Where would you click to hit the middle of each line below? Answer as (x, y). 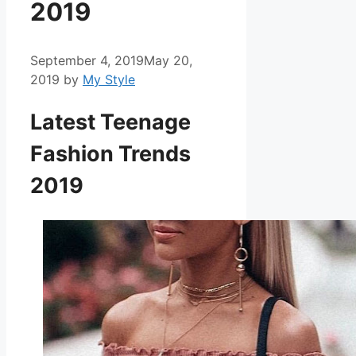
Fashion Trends (110, 154)
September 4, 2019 (87, 60)
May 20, (168, 60)
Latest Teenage (110, 122)
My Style (109, 79)
